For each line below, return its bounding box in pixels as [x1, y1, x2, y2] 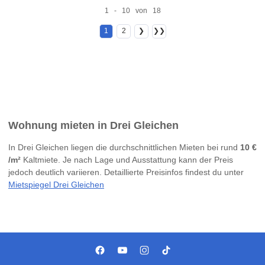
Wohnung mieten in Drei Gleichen [8, 119, 179, 131]
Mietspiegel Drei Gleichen [8, 180, 104, 190]
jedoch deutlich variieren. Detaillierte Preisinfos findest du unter [8, 167, 244, 177]
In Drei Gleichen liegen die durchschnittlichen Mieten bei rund [8, 143, 240, 153]
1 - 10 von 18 [104, 6, 161, 15]
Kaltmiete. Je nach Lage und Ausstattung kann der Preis [21, 155, 233, 165]
